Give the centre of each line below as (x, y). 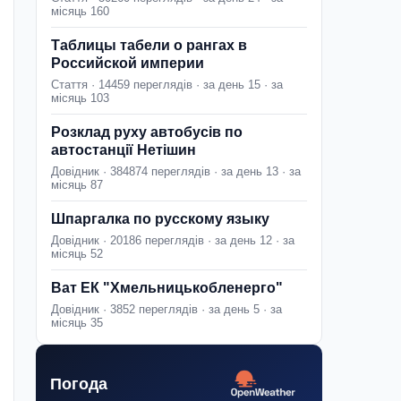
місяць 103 (80, 98)
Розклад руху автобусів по (147, 132)
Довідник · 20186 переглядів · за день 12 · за (173, 241)
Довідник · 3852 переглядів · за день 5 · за (166, 310)
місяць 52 (77, 254)
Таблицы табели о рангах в (149, 46)
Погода (79, 384)
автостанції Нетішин (124, 150)
